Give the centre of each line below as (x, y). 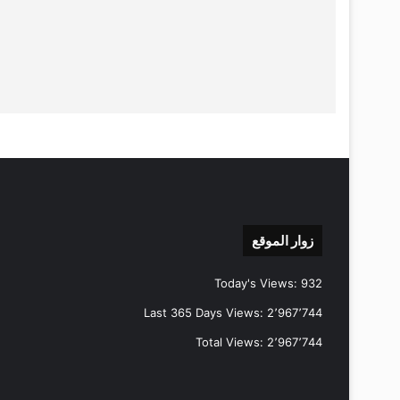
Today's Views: (258, 283)
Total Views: (231, 342)
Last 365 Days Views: (205, 312)
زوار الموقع (283, 240)
